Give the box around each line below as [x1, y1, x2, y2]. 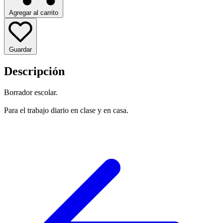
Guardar [9, 45, 32, 53]
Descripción [4, 64, 65, 78]
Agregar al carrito [9, 8, 58, 16]
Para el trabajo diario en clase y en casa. [4, 106, 128, 114]
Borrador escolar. [4, 88, 58, 97]
